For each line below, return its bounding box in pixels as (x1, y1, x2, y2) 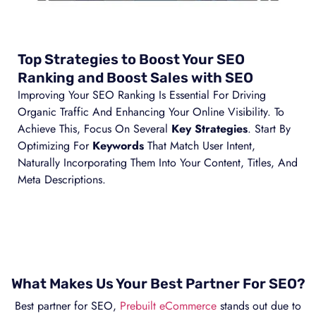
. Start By (248, 121, 291, 138)
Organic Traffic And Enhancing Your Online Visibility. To (18, 104, 284, 121)
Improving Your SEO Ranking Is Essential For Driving (18, 87, 266, 104)
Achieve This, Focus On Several (18, 121, 171, 138)
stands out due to (217, 298, 301, 315)
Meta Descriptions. (18, 171, 106, 188)
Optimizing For (18, 138, 92, 154)
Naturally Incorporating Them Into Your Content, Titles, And (18, 154, 298, 171)
